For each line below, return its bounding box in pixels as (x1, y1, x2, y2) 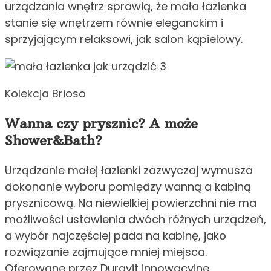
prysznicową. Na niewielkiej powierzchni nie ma (5, 195, 256, 211)
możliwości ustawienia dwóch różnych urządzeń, (5, 212, 266, 227)
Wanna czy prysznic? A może (5, 115, 198, 132)
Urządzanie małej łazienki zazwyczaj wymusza (5, 163, 253, 178)
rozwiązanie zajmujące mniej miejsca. (5, 244, 207, 260)
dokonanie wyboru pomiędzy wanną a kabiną (5, 179, 251, 195)
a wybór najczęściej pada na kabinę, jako (5, 228, 226, 244)
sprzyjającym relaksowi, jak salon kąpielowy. (5, 31, 243, 47)
